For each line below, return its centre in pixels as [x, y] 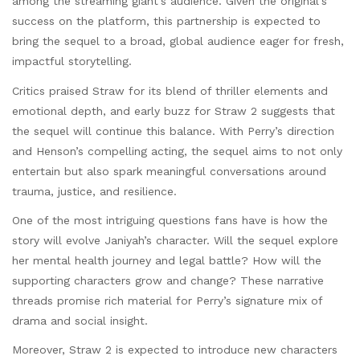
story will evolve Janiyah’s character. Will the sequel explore [175, 240]
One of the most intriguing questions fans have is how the [170, 220]
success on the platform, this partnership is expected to [166, 21]
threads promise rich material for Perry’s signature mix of [167, 300]
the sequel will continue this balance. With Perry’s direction [173, 131]
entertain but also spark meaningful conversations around [169, 171]
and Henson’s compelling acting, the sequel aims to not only [177, 151]
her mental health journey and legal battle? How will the [167, 260]
